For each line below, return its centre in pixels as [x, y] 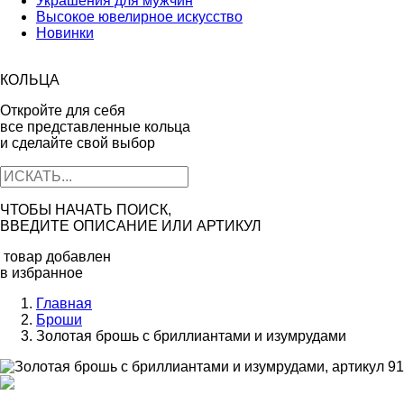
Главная [64, 303]
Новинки [65, 33]
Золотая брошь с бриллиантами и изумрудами [191, 336]
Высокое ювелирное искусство [139, 17]
